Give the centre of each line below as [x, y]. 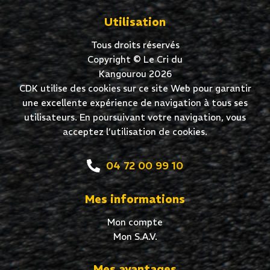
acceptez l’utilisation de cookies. [135, 132]
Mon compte [135, 222]
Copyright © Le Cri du [135, 59]
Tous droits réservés [135, 45]
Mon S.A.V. [135, 237]
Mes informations [135, 199]
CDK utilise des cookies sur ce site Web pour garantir [135, 88]
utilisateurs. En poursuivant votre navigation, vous [135, 117]
